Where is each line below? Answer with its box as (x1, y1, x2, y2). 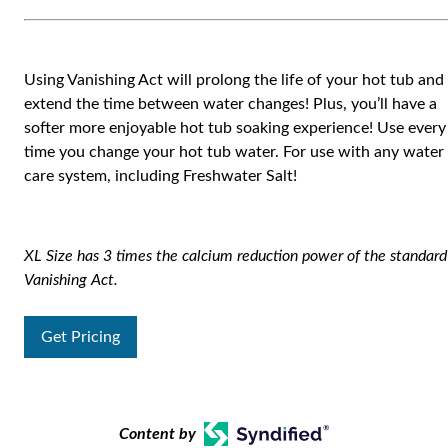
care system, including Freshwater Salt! (24, 168, 297, 184)
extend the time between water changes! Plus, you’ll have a (24, 96, 437, 112)
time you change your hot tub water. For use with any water (24, 144, 444, 160)
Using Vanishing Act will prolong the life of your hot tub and (24, 72, 444, 88)
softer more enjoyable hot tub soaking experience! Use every (24, 120, 446, 136)
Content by (119, 426, 197, 442)
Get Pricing (41, 329, 120, 345)
